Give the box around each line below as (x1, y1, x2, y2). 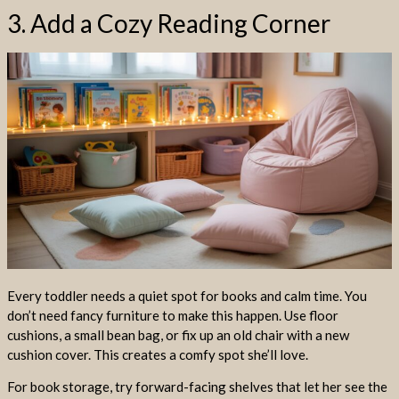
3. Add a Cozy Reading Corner (7, 8, 330, 39)
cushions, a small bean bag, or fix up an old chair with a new (7, 326, 349, 343)
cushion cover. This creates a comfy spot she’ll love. (7, 346, 308, 362)
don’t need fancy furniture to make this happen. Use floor (7, 306, 338, 323)
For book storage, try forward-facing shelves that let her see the (7, 379, 387, 395)
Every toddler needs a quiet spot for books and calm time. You (7, 287, 367, 304)
